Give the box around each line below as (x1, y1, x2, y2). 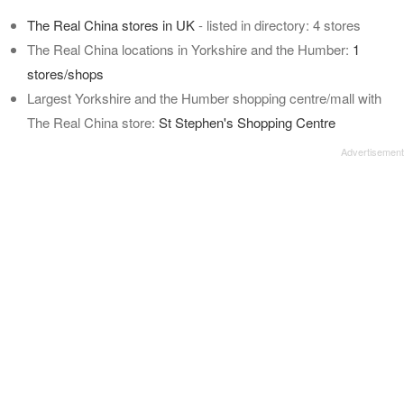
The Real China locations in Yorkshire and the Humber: (27, 40, 353, 59)
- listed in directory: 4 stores (195, 15, 361, 34)
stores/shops (27, 64, 104, 83)
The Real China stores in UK (27, 15, 195, 34)
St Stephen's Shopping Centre (159, 113, 335, 132)
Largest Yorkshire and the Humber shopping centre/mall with (27, 88, 381, 107)
